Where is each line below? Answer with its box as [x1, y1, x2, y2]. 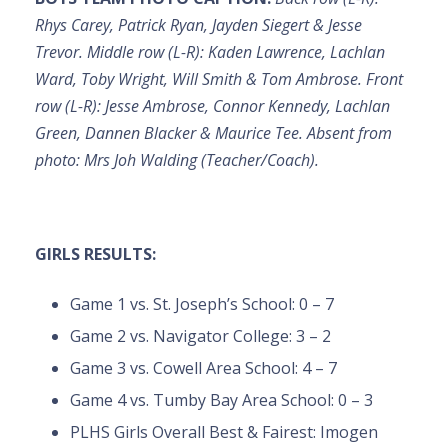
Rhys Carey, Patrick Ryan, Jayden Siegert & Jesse [35, 14, 362, 37]
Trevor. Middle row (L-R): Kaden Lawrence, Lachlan [35, 41, 385, 64]
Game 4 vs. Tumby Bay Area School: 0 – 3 [70, 389, 373, 412]
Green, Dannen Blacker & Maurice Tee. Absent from [35, 122, 392, 145]
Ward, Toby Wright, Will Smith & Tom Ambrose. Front [35, 68, 403, 91]
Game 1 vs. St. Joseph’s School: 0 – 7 [70, 293, 334, 316]
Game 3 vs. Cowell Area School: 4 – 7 [70, 357, 337, 380]
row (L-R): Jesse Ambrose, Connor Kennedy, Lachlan [35, 95, 390, 118]
